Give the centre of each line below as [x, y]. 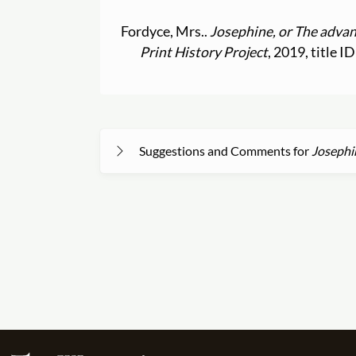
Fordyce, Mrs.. [166, 32]
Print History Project [204, 52]
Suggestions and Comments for [225, 151]
